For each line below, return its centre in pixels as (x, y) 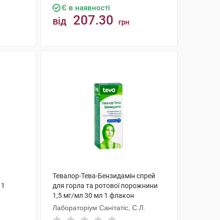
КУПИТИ (114, 58)
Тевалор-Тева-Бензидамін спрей (104, 176)
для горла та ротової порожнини (105, 186)
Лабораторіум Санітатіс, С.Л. (99, 208)
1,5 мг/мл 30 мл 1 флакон (93, 195)
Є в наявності (86, 8)
